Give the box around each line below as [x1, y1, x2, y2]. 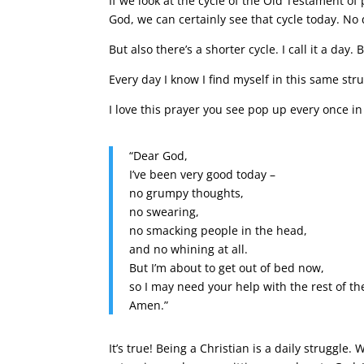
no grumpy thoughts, [129, 185, 245, 201]
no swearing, [129, 204, 200, 219]
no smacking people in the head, [129, 223, 308, 238]
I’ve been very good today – [129, 167, 276, 182]
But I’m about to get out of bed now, [129, 260, 325, 275]
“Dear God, [129, 148, 188, 163]
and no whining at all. [129, 241, 249, 257]
